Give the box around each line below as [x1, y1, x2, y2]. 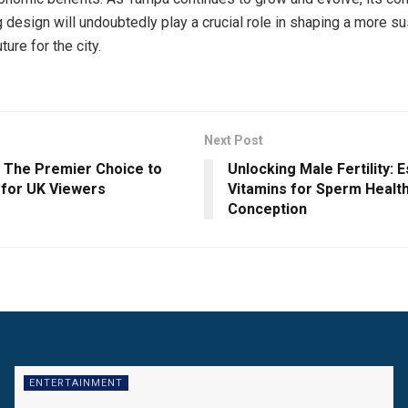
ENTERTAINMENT [28, 376, 123, 389]
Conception [228, 199, 307, 218]
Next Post [204, 132, 263, 148]
